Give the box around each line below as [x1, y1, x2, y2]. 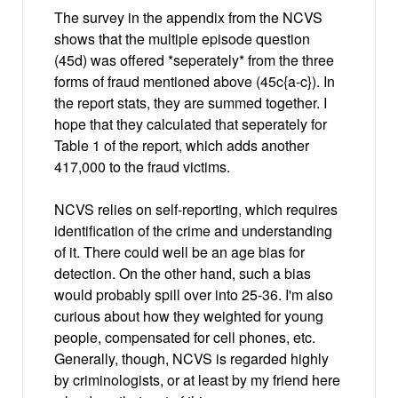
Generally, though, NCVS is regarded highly [54, 347, 329, 369]
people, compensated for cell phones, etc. [54, 326, 315, 347]
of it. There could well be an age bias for [54, 241, 305, 262]
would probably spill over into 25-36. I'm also [54, 283, 333, 305]
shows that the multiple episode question [54, 28, 310, 49]
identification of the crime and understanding [54, 219, 332, 241]
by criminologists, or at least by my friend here [54, 369, 340, 390]
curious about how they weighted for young [54, 305, 323, 326]
